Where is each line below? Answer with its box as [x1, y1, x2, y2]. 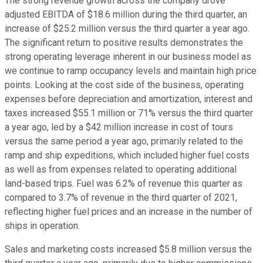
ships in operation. [5, 220, 80, 232]
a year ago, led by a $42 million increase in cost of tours [5, 122, 233, 133]
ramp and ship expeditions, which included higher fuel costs [5, 150, 249, 161]
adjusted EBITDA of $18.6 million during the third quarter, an [5, 9, 247, 21]
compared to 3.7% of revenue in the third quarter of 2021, [5, 192, 237, 204]
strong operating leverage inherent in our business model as [5, 51, 251, 63]
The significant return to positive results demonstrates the [5, 37, 243, 49]
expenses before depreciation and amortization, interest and [5, 93, 252, 105]
